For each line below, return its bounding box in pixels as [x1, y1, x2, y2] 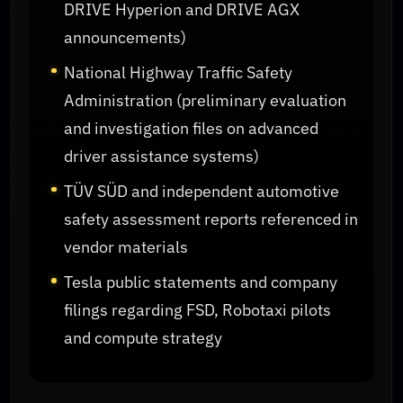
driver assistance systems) [64, 145, 260, 166]
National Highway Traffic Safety [64, 61, 293, 83]
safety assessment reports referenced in [64, 209, 359, 230]
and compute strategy [64, 327, 223, 349]
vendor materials [64, 237, 189, 258]
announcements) [64, 26, 187, 48]
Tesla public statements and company [64, 272, 338, 293]
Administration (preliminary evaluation [64, 89, 347, 111]
